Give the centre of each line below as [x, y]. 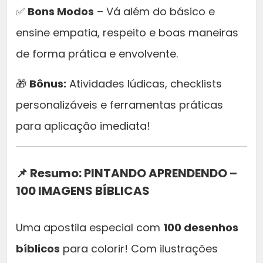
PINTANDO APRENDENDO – [161, 173]
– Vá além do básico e [154, 12]
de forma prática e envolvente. [97, 54]
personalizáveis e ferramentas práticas [119, 105]
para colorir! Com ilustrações [139, 249]
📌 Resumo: [50, 173]
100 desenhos [201, 228]
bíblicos [38, 249]
